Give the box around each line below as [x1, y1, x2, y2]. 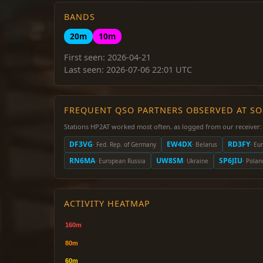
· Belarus [192, 140, 217, 149]
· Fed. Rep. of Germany [93, 140, 156, 149]
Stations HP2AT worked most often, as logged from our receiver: [64, 122, 262, 131]
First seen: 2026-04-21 [64, 52, 151, 63]
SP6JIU [219, 156, 242, 166]
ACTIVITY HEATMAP [64, 198, 150, 209]
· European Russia [95, 156, 146, 165]
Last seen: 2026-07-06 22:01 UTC [64, 64, 192, 75]
